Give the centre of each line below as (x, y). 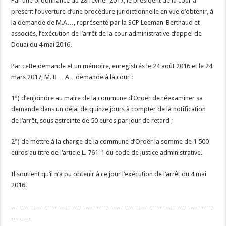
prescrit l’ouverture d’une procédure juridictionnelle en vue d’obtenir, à (112, 11)
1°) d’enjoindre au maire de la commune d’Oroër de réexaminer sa (107, 98)
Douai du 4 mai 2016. (42, 45)
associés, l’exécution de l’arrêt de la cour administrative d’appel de (107, 34)
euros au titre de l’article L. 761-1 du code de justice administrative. (107, 153)
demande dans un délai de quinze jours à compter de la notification (109, 109)
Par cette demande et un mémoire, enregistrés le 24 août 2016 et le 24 (112, 66)
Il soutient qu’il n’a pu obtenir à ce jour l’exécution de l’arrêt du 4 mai (109, 174)
